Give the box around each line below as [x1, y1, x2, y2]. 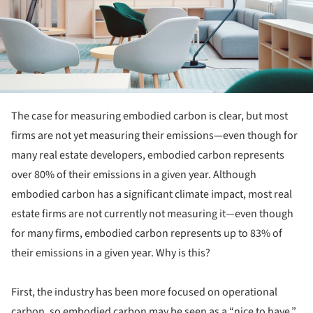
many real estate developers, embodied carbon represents [11, 147, 284, 163]
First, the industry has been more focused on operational [11, 284, 277, 300]
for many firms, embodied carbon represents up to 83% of [11, 226, 282, 242]
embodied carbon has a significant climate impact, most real [11, 187, 292, 203]
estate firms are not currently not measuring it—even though [11, 206, 293, 222]
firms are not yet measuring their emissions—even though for [11, 128, 298, 144]
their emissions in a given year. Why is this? [11, 245, 210, 261]
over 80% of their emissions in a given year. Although [11, 167, 256, 183]
